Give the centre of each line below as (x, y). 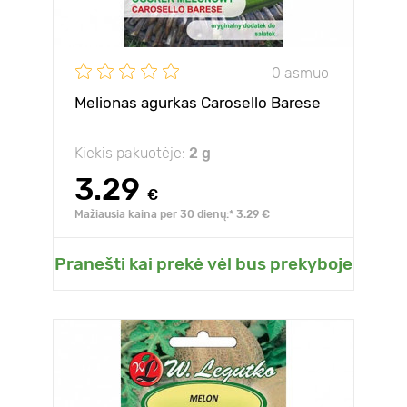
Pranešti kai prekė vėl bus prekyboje (203, 264)
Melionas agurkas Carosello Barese (198, 103)
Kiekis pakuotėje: (132, 153)
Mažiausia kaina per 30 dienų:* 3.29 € (172, 214)
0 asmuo (300, 73)
